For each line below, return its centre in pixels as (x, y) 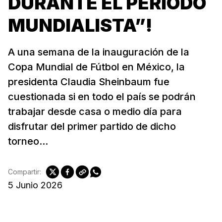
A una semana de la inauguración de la (99, 52)
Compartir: (25, 172)
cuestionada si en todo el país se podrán (102, 96)
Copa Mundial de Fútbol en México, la (96, 67)
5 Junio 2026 (35, 185)
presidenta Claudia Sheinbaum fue (89, 82)
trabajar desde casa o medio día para (95, 111)
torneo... (28, 141)
